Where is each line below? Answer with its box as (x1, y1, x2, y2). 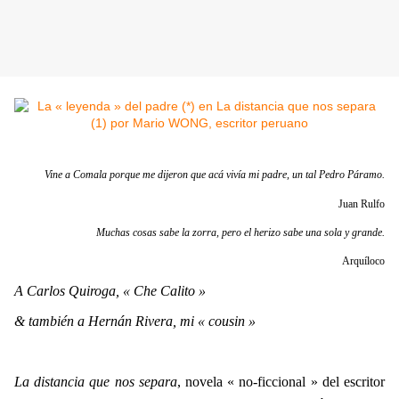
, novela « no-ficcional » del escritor (176, 374, 386, 390)
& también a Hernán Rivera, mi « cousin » (14, 313, 256, 329)
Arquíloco (342, 255, 385, 268)
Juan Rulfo (338, 197, 385, 210)
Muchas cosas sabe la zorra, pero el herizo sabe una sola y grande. (96, 225, 385, 239)
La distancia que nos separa (14, 374, 177, 390)
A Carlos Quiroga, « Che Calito (14, 282, 195, 298)
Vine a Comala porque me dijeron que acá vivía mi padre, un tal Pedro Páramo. (45, 168, 385, 182)
